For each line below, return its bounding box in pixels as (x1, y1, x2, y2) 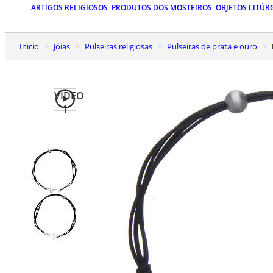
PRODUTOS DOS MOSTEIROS (112, 2, 212, 13)
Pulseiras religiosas (90, 40, 152, 52)
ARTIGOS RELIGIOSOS (31, 2, 108, 13)
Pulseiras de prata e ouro (172, 40, 257, 52)
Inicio (22, 40, 39, 52)
